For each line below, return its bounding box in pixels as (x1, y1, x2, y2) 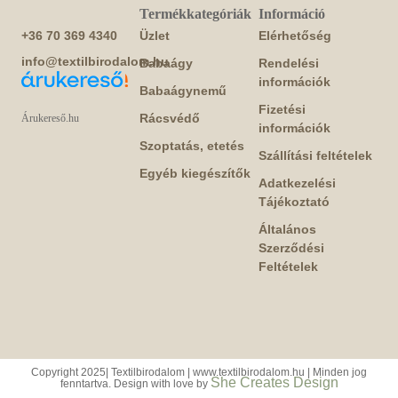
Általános (258, 221, 316, 236)
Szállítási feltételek (258, 147, 372, 163)
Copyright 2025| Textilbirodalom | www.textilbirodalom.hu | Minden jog (31, 365, 367, 378)
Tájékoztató (258, 194, 330, 209)
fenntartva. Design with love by (60, 377, 211, 390)
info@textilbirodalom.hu (21, 53, 169, 68)
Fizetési (258, 101, 306, 116)
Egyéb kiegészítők (139, 165, 251, 180)
